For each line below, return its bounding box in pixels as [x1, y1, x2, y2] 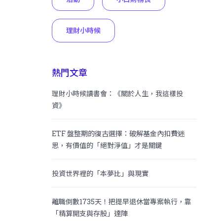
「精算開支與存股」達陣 [52, 208, 128, 218]
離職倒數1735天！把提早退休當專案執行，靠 [52, 196, 192, 206]
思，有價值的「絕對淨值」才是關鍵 [52, 140, 163, 150]
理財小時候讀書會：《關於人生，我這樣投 [52, 88, 184, 98]
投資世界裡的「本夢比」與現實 [52, 168, 149, 178]
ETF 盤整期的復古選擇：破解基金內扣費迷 [52, 128, 185, 138]
